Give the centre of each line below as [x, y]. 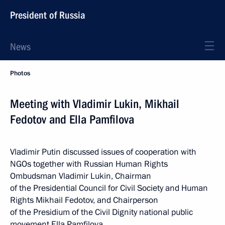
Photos [20, 73]
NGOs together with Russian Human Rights [89, 164]
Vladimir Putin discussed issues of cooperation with [103, 152]
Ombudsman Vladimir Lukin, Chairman [81, 176]
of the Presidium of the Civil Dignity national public [101, 212]
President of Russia [48, 15]
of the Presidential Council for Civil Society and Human [109, 188]
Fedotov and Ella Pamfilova [72, 120]
